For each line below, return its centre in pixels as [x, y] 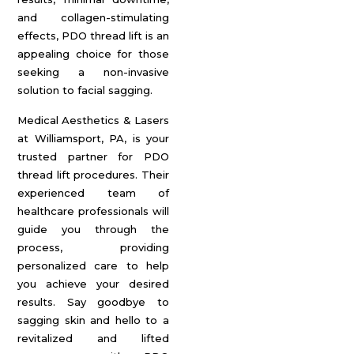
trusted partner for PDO [93, 156]
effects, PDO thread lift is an [93, 36]
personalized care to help [93, 265]
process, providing [93, 247]
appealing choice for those [93, 54]
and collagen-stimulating [93, 17]
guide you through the [93, 229]
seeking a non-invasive [93, 72]
